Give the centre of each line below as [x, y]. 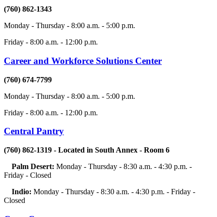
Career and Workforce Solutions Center [83, 61]
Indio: [23, 192]
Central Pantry [34, 131]
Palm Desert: [30, 167]
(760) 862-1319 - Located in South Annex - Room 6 [87, 150]
